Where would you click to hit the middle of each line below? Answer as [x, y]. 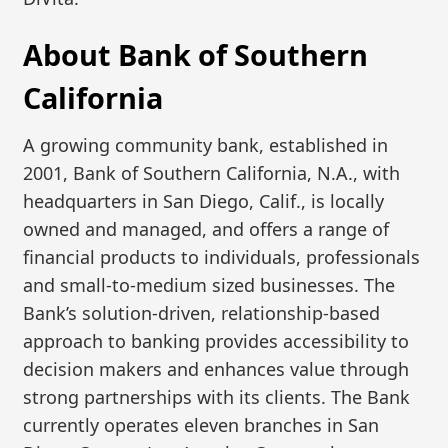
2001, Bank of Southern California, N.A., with [212, 172]
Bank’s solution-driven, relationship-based [202, 312]
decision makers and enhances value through [216, 368]
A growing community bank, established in [206, 144]
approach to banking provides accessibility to [216, 340]
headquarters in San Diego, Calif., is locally [204, 200]
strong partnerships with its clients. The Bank [217, 396]
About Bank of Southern [196, 55]
